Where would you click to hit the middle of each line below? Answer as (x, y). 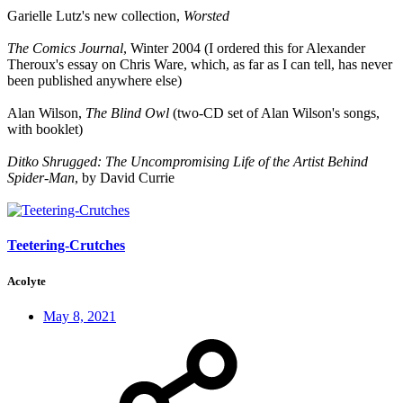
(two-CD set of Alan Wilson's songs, (274, 113)
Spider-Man (41, 178)
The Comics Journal (65, 49)
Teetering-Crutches (66, 246)
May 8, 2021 (80, 316)
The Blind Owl (127, 113)
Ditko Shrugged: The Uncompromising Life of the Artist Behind (188, 162)
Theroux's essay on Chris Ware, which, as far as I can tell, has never (200, 65)
